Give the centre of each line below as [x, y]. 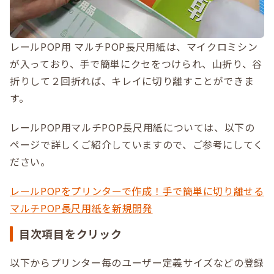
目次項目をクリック [71, 234]
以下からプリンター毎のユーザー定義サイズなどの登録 [137, 263]
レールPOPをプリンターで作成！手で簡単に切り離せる [137, 191]
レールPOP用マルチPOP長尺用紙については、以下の [132, 128]
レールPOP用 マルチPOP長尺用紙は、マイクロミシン [134, 47]
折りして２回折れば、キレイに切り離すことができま [132, 81]
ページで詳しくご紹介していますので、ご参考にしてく [137, 145]
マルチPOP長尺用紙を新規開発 [81, 208]
